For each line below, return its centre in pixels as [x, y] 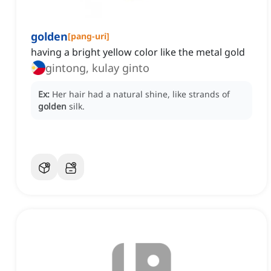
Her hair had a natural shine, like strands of [141, 94]
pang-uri [89, 36]
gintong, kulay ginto [97, 68]
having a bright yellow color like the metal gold [138, 52]
